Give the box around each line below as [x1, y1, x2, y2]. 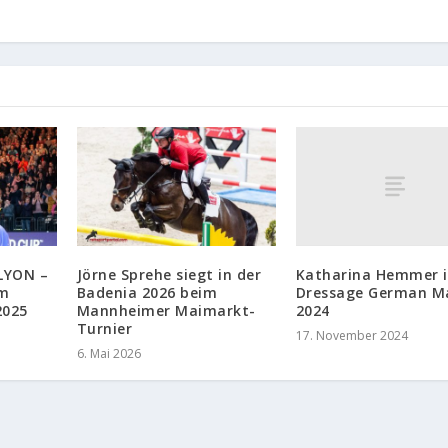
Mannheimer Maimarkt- [76, 301, 256, 321]
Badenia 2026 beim [76, 283, 218, 303]
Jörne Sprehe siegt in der [76, 265, 262, 285]
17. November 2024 [295, 327, 408, 345]
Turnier [76, 319, 133, 339]
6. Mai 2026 [76, 345, 141, 363]
